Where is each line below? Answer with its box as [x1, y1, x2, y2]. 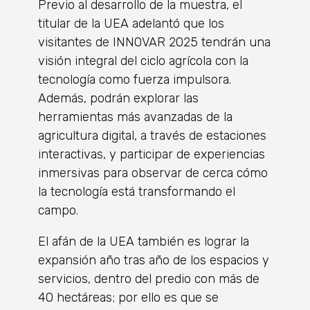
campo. [38, 203, 78, 219]
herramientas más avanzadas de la [38, 109, 232, 125]
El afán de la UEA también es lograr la [38, 234, 249, 250]
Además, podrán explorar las [38, 91, 199, 107]
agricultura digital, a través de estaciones [38, 128, 266, 144]
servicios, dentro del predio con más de [38, 271, 259, 287]
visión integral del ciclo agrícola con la [38, 53, 248, 69]
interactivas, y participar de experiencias [38, 147, 265, 163]
